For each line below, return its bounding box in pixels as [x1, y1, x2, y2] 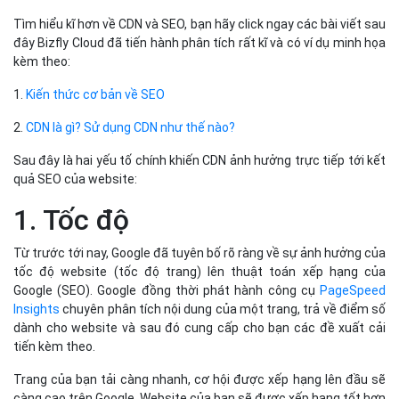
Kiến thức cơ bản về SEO [26, 87, 165, 102]
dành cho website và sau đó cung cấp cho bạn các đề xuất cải [13, 321, 386, 336]
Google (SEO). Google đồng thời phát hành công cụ [13, 283, 320, 298]
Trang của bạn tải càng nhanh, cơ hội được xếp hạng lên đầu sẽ [13, 372, 386, 387]
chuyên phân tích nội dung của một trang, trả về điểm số [60, 302, 386, 317]
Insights [13, 302, 60, 317]
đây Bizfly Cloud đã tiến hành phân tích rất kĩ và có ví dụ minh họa [13, 36, 386, 51]
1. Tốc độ [13, 203, 129, 238]
